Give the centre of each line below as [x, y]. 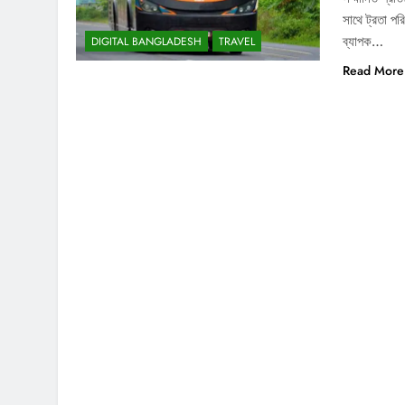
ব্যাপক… [363, 41]
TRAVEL [237, 42]
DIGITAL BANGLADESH [146, 42]
